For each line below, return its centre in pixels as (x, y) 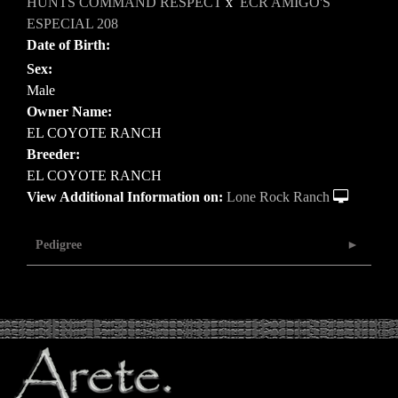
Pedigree (59, 245)
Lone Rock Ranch (278, 197)
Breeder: (53, 155)
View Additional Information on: (125, 197)
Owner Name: (69, 112)
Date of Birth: (68, 45)
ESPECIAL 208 (72, 24)
